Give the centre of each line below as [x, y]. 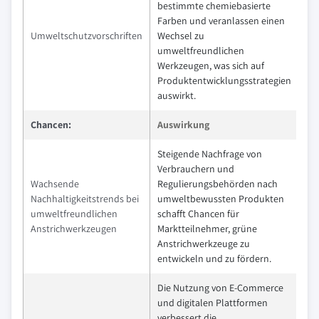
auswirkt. [177, 96]
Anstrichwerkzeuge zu [204, 244]
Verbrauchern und [196, 169]
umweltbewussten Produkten [221, 199]
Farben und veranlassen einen [221, 21]
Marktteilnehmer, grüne [207, 229]
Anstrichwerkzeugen [74, 229]
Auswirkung [183, 125]
